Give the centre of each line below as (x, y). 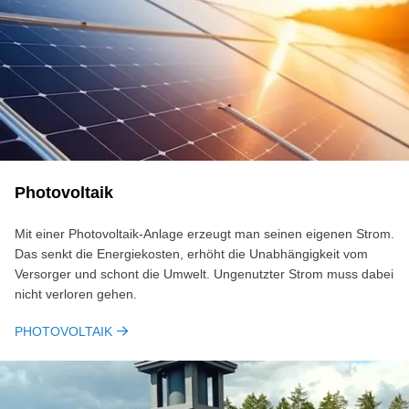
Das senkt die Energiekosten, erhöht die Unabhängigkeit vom (191, 253)
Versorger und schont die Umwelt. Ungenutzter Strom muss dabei (204, 273)
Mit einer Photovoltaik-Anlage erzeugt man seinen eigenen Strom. (204, 233)
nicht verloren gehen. (76, 294)
